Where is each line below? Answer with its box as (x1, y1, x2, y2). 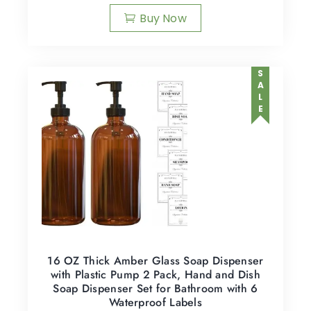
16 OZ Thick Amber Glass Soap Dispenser (47, 252, 264, 269)
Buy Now (140, 10, 187, 26)
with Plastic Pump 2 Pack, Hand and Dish (51, 266, 260, 283)
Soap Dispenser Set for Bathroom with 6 (53, 280, 258, 296)
